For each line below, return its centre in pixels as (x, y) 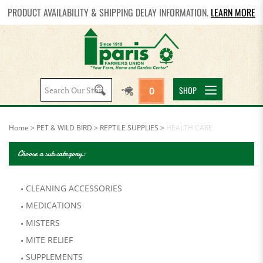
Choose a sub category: (52, 154)
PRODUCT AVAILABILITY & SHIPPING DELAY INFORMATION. (109, 12)
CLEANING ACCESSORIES (74, 188)
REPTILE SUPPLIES (129, 128)
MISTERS (43, 222)
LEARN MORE (233, 12)
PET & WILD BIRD (64, 128)
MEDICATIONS (54, 205)
